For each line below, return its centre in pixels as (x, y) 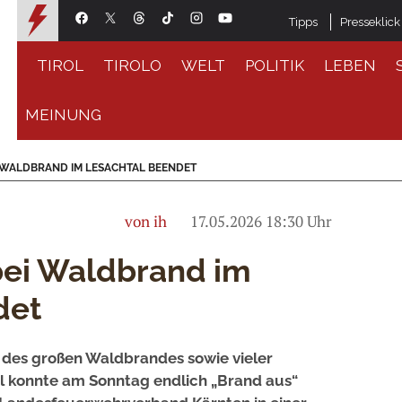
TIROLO (133, 66)
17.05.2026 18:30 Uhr (259, 221)
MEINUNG (64, 115)
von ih (146, 221)
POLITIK (275, 66)
